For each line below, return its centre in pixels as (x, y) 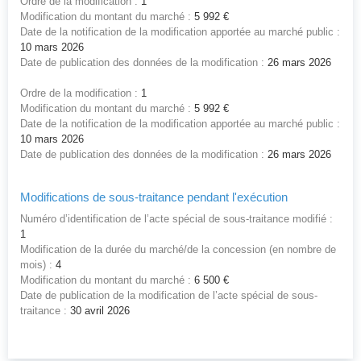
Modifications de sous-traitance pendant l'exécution (154, 197)
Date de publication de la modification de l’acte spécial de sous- (169, 296)
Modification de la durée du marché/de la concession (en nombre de (178, 250)
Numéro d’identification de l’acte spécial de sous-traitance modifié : (176, 219)
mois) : (36, 265)
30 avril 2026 (98, 311)
